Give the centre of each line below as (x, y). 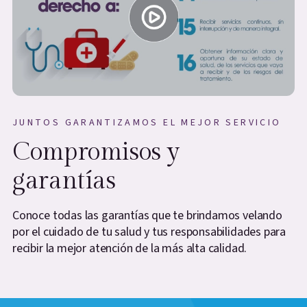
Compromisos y (96, 152)
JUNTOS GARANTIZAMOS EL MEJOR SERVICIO (147, 123)
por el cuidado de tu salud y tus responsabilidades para (149, 232)
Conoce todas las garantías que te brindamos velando (147, 216)
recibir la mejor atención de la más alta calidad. (130, 249)
